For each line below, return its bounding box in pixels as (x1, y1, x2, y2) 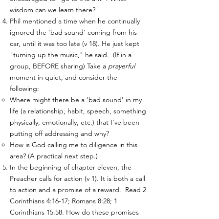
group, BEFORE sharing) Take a (10, 62, 108, 70)
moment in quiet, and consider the (10, 73, 117, 82)
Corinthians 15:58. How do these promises (10, 208, 139, 217)
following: (10, 84, 39, 93)
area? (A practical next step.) (10, 152, 98, 160)
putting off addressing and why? (10, 129, 111, 138)
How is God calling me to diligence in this (10, 140, 137, 149)
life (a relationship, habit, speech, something (10, 107, 146, 115)
